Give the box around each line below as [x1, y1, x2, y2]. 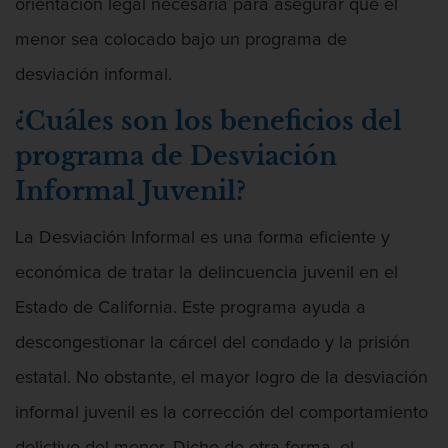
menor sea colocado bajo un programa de [15, 31, 347, 50]
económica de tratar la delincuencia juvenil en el [15, 263, 398, 282]
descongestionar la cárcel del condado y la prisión [15, 333, 410, 352]
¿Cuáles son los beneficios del [15, 106, 402, 138]
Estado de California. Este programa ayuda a [15, 298, 366, 317]
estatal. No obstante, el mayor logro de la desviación [15, 368, 428, 387]
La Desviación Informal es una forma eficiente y [15, 228, 390, 247]
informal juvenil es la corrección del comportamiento [15, 403, 428, 422]
